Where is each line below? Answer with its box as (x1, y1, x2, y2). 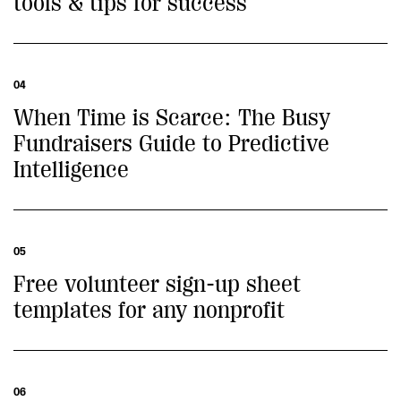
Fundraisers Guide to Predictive (13, 131, 329, 157)
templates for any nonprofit (13, 297, 285, 323)
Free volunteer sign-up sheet (13, 271, 301, 297)
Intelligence (13, 157, 129, 183)
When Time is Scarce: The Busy (13, 105, 330, 131)
